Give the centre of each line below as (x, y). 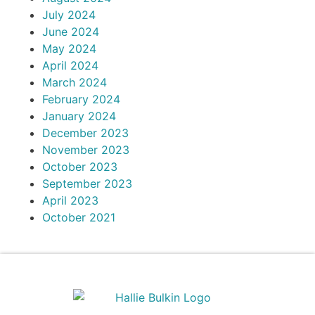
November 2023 (86, 150)
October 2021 (79, 218)
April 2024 (70, 66)
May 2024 (69, 49)
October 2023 (80, 167)
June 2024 (71, 32)
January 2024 (79, 116)
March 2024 (75, 83)
